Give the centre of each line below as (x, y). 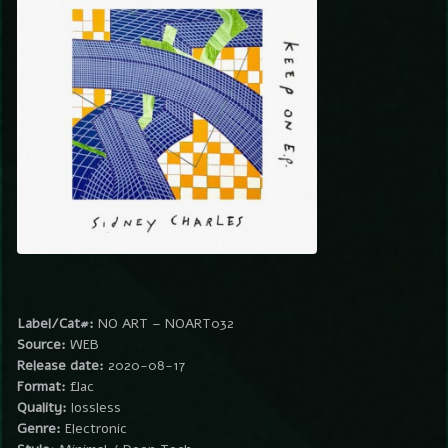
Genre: (39, 428)
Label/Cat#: (55, 323)
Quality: (42, 407)
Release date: (60, 365)
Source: (41, 344)
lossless (94, 407)
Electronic (94, 428)
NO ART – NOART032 (164, 323)
